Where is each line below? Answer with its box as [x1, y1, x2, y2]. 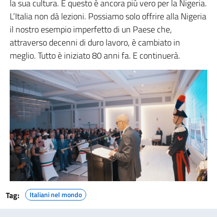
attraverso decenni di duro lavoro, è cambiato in [10, 36, 180, 49]
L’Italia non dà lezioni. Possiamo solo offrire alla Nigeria [10, 10, 206, 23]
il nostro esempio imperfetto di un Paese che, [10, 23, 172, 36]
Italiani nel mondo [30, 189, 82, 200]
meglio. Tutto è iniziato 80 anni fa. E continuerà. [10, 49, 180, 62]
